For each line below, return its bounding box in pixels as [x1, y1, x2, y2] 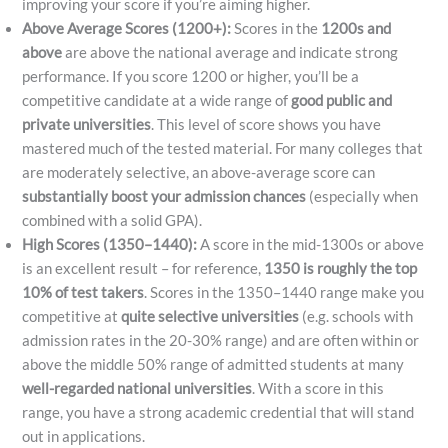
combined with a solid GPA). [22, 212, 203, 230]
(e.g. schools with [299, 308, 414, 326]
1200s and [321, 20, 392, 38]
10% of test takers [22, 284, 145, 302]
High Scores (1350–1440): [22, 236, 198, 254]
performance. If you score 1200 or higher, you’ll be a [22, 68, 360, 86]
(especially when [306, 188, 419, 206]
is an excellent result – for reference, [22, 260, 265, 278]
